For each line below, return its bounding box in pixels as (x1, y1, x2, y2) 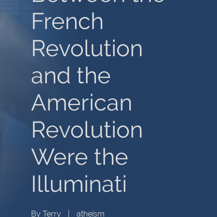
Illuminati (31, 170, 127, 197)
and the (31, 62, 111, 89)
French (31, 8, 104, 34)
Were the (31, 143, 128, 170)
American (31, 89, 132, 116)
